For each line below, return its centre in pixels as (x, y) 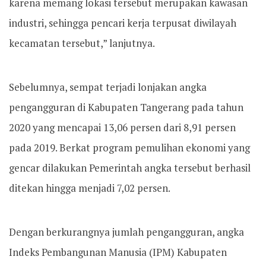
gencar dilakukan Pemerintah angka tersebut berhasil (130, 168)
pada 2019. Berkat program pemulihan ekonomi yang (129, 148)
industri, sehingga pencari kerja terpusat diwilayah (123, 23)
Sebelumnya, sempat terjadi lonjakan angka (108, 87)
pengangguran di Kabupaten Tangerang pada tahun (126, 107)
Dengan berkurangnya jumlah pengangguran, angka (126, 232)
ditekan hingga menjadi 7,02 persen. (90, 188)
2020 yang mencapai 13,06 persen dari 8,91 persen (122, 127)
